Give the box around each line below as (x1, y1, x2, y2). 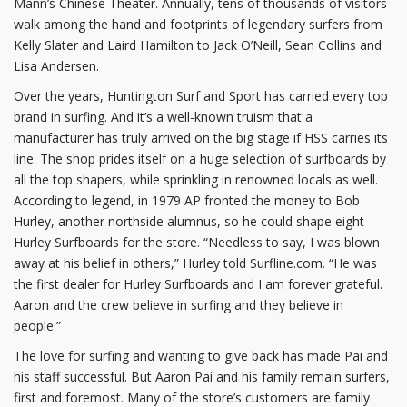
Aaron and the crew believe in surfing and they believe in (14, 296, 343, 314)
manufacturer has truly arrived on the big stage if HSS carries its (14, 129, 388, 147)
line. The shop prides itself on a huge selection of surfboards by (14, 150, 386, 168)
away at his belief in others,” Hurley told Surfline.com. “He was (14, 254, 377, 273)
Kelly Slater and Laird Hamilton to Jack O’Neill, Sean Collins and (14, 36, 382, 55)
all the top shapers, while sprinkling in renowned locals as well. (14, 171, 378, 189)
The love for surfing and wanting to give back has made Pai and (14, 347, 388, 365)
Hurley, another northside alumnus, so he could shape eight (14, 213, 364, 231)
